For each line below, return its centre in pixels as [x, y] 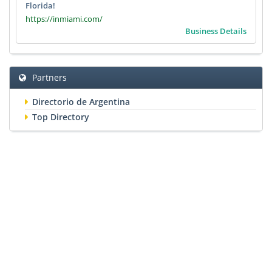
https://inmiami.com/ [64, 19]
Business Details [216, 31]
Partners [49, 78]
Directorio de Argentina [81, 102]
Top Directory [61, 117]
